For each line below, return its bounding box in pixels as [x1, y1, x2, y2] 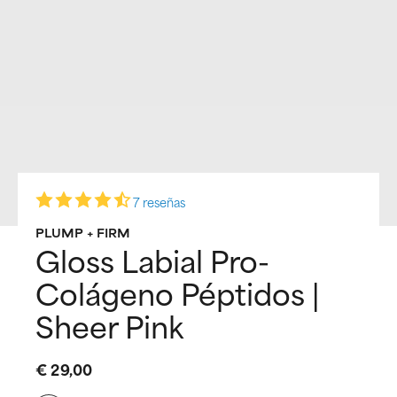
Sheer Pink [35, 300, 183, 348]
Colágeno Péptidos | [35, 268, 319, 315]
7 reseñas [133, 191, 185, 211]
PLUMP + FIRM [35, 222, 130, 241]
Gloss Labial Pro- [35, 235, 269, 283]
